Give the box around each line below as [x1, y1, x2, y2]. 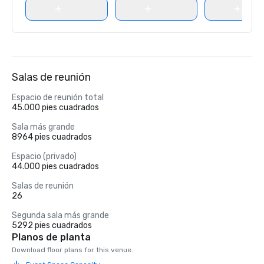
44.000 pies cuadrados [12, 161, 99, 171]
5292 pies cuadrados [12, 220, 92, 230]
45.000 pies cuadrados [12, 103, 99, 113]
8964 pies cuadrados [12, 132, 92, 142]
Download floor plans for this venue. [12, 246, 133, 254]
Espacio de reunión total [12, 93, 104, 103]
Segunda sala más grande [12, 210, 109, 220]
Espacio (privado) [12, 151, 77, 161]
